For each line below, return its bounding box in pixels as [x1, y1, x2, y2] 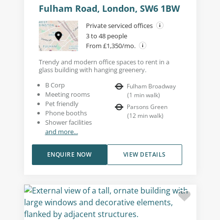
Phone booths [45, 108, 87, 117]
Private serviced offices [85, 21, 154, 30]
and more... [45, 127, 78, 136]
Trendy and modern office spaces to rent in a [38, 57, 169, 66]
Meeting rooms [45, 89, 90, 99]
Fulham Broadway [127, 82, 176, 90]
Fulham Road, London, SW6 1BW [38, 2, 180, 14]
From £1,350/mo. [85, 41, 137, 50]
